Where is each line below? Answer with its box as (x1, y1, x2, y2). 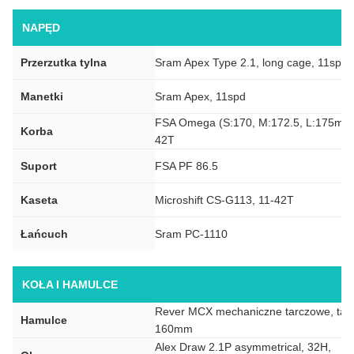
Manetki (21, 89, 63, 103)
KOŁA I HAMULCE (22, 277, 118, 291)
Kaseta (21, 193, 58, 206)
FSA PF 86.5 (155, 159, 218, 172)
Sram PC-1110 (155, 227, 228, 240)
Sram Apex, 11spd (155, 89, 246, 103)
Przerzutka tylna (21, 55, 107, 69)
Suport (21, 159, 57, 172)
